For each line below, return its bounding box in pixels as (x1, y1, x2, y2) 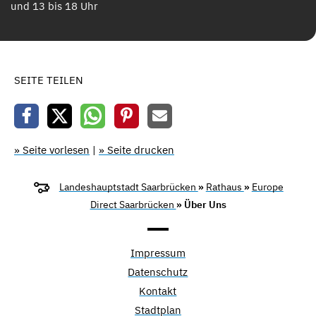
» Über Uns (176, 198, 226, 212)
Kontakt (139, 284, 177, 298)
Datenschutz (128, 265, 188, 279)
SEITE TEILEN (14, 73, 83, 87)
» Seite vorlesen (14, 143, 90, 157)
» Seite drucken (99, 143, 174, 157)
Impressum (130, 246, 186, 260)
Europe (251, 181, 284, 194)
